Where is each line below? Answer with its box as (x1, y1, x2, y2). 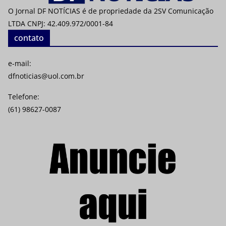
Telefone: (8, 92, 39, 102)
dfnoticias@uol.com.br (8, 71, 84, 81)
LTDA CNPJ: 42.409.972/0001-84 (8, 19, 113, 29)
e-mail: (8, 59, 31, 69)
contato (14, 32, 44, 44)
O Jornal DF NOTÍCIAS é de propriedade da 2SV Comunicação (8, 6, 213, 16)
